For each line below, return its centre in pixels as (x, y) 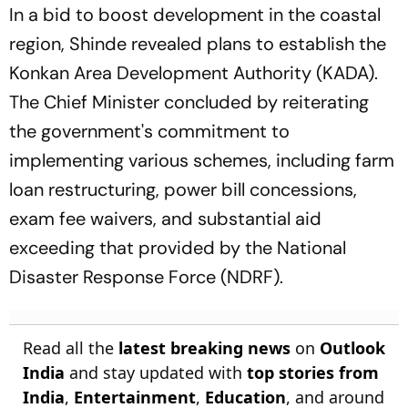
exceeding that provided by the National (178, 248)
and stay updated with (156, 372)
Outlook (352, 348)
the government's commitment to (149, 131)
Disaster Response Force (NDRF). (146, 277)
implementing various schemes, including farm (202, 160)
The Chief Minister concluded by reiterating (189, 102)
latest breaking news (204, 348)
